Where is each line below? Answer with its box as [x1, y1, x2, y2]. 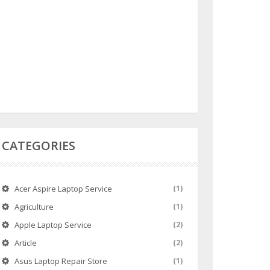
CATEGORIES [1, 137, 75, 154]
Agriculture [14, 201, 54, 212]
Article [14, 237, 37, 248]
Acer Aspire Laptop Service [14, 183, 112, 194]
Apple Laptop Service [14, 219, 92, 230]
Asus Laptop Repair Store [14, 256, 107, 266]
